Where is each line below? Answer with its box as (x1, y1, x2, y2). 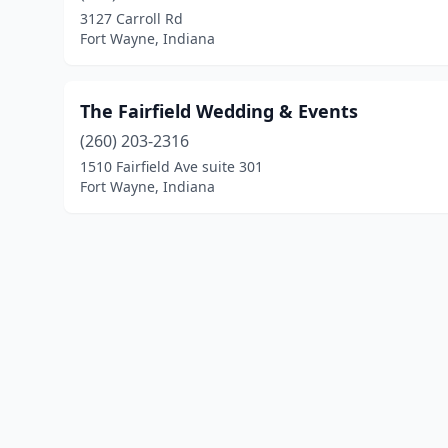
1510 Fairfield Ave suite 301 (80, 157, 263, 176)
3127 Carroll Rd (80, 9, 183, 28)
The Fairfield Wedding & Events (80, 99, 358, 123)
